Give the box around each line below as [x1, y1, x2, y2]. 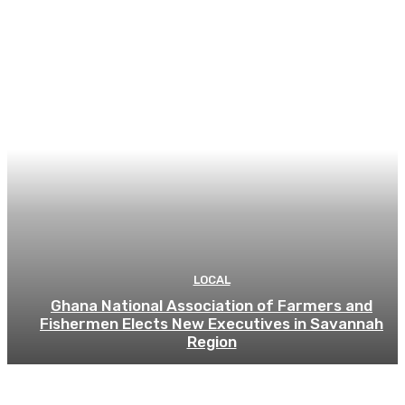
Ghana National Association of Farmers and [51, 297, 372, 316]
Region [186, 333, 237, 352]
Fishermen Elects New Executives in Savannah [40, 315, 383, 334]
